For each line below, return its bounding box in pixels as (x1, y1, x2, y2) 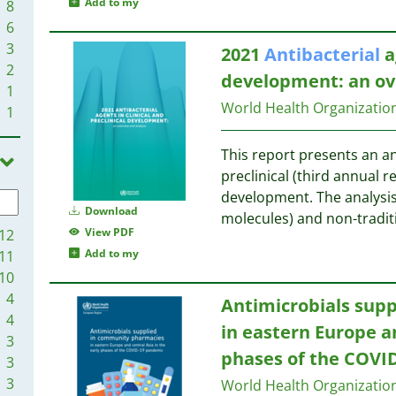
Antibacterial (263, 42, 380, 66)
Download (82, 202, 138, 218)
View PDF (80, 224, 134, 240)
